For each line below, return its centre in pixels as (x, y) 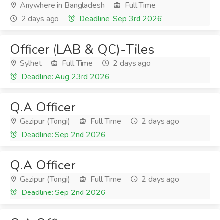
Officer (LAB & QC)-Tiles (82, 49)
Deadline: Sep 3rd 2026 (120, 19)
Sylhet (30, 63)
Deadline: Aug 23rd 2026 (64, 77)
